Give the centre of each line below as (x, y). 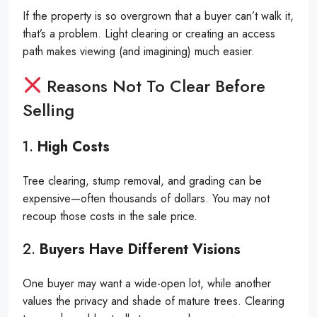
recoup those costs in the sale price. (110, 216)
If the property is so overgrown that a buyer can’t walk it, (158, 16)
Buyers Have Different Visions (140, 249)
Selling (48, 110)
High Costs (74, 146)
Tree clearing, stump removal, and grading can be (142, 180)
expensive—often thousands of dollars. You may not (146, 198)
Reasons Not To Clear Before (154, 86)
